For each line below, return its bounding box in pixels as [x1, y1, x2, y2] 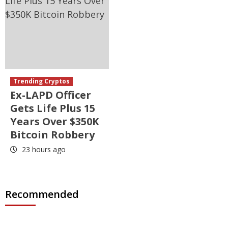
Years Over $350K [10, 115, 99, 129]
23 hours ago [20, 145, 66, 155]
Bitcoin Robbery [10, 128, 95, 142]
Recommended [5, 187, 79, 202]
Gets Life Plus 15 [10, 101, 95, 116]
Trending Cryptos [13, 77, 70, 86]
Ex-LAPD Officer [10, 88, 91, 102]
